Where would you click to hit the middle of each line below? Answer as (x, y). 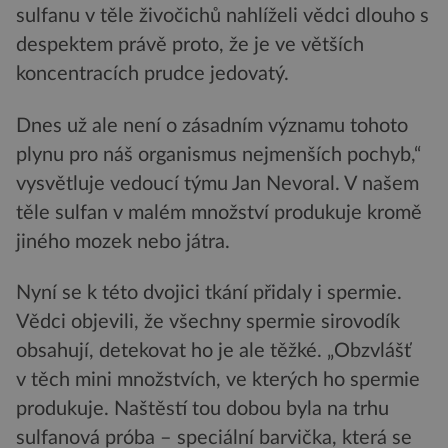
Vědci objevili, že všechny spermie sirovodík (208, 321)
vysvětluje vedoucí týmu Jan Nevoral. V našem (217, 183)
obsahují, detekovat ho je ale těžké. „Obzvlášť (213, 350)
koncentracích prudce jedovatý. (152, 74)
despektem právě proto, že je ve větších (190, 45)
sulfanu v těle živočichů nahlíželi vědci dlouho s (222, 16)
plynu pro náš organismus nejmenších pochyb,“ (218, 154)
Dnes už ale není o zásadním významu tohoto (212, 125)
